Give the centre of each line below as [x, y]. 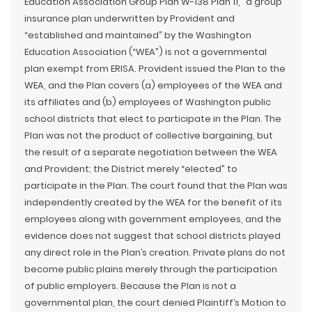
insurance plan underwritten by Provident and [130, 18]
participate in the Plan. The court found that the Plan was [156, 186]
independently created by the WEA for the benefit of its [153, 202]
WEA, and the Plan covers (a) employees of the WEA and [153, 85]
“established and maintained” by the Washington [138, 35]
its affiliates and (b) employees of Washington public [148, 102]
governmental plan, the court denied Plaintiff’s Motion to [155, 303]
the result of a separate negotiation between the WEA [151, 152]
